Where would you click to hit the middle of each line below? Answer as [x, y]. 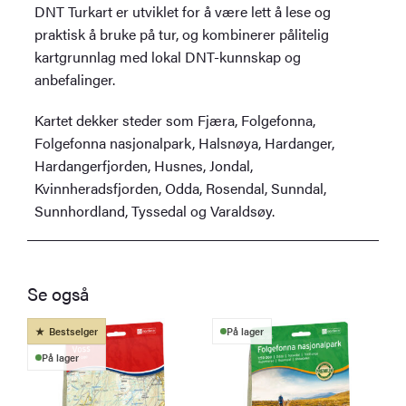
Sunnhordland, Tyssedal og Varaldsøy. [155, 211]
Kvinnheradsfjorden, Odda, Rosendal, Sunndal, [181, 188]
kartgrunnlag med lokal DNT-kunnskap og [168, 57]
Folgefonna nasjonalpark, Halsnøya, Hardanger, [185, 143]
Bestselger [74, 332]
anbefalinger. [75, 80]
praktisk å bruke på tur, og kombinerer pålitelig [182, 34]
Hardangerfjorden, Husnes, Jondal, [144, 166]
